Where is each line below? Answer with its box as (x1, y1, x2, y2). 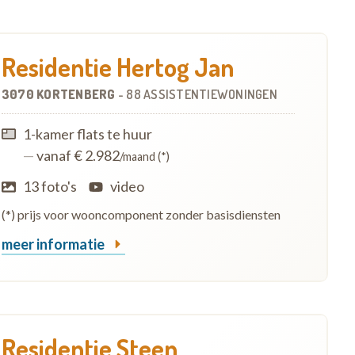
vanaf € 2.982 (33, 147, 120, 164)
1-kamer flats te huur (22, 125, 152, 143)
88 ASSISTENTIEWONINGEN (126, 86, 277, 102)
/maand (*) (119, 150, 170, 163)
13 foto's (22, 177, 77, 195)
